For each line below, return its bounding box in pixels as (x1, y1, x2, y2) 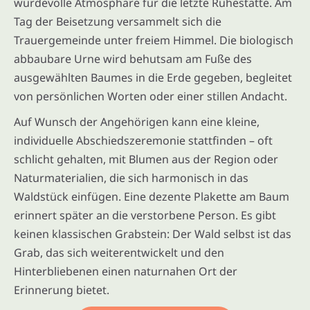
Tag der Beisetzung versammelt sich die (14, 13, 221, 29)
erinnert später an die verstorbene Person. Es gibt (14, 207, 276, 223)
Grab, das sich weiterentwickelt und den (14, 244, 224, 260)
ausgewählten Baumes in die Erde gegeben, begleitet (14, 69, 292, 85)
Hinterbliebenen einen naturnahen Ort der (14, 263, 237, 279)
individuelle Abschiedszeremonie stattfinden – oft (14, 132, 273, 148)
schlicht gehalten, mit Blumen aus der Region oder (14, 151, 278, 167)
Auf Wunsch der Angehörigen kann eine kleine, (14, 113, 259, 129)
